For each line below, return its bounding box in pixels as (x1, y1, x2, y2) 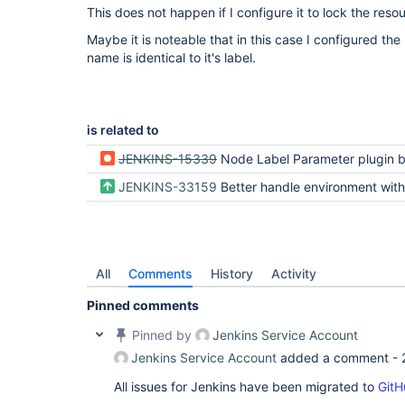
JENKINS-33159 (118, 179, 217, 194)
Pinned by (128, 327, 195, 343)
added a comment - (277, 350, 401, 365)
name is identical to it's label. (87, 50, 256, 65)
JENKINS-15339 (118, 151, 217, 166)
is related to (87, 122, 159, 137)
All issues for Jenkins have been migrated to (114, 379, 378, 394)
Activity (271, 266, 316, 281)
